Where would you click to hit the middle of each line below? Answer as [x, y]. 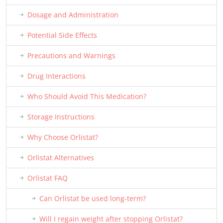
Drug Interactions [56, 76]
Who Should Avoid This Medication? [87, 96]
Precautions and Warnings [71, 56]
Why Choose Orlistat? [63, 137]
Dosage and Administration [73, 15]
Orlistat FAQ [48, 178]
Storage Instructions [61, 117]
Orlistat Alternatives [61, 158]
